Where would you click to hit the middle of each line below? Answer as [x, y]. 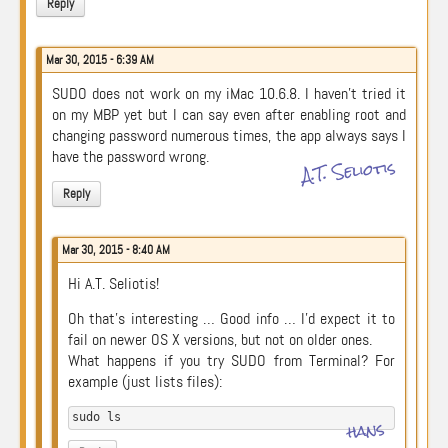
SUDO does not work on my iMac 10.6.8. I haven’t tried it [229, 93]
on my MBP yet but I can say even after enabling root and [229, 114]
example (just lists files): [145, 381]
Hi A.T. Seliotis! [113, 283]
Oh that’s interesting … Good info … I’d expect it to [231, 318]
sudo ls [96, 417]
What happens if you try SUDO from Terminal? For [231, 360]
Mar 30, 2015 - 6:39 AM [100, 60]
